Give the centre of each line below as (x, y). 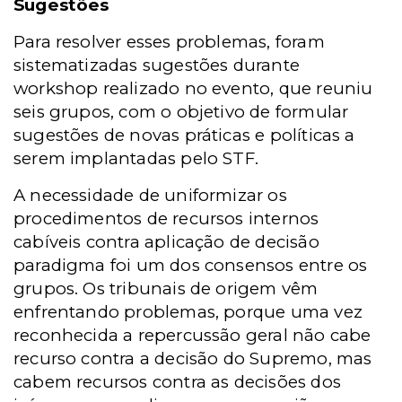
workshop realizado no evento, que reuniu (193, 88)
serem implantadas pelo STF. (136, 158)
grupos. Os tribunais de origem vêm (166, 288)
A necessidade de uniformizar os (150, 195)
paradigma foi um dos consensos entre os (191, 265)
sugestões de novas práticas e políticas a (184, 135)
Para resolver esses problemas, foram (169, 42)
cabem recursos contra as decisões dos (177, 382)
